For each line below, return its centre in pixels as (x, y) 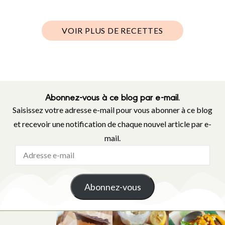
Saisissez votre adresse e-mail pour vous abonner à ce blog (113, 109)
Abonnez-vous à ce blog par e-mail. (113, 96)
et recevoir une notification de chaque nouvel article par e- (113, 124)
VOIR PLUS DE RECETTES (113, 30)
